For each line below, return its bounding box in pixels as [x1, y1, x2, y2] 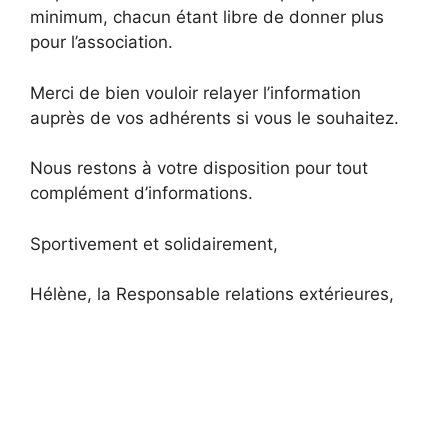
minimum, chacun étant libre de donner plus [30, 7, 384, 28]
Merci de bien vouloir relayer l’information [30, 82, 361, 103]
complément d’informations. [30, 183, 258, 204]
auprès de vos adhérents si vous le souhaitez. [30, 107, 399, 128]
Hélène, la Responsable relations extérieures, [30, 284, 394, 305]
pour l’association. [30, 32, 178, 53]
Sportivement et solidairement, [30, 233, 278, 254]
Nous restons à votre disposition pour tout [30, 158, 368, 179]
